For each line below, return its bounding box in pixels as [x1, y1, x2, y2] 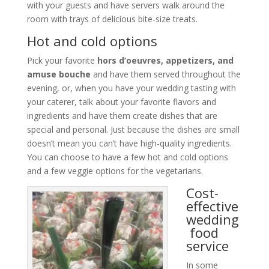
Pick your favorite [26, 54, 97, 66]
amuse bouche [26, 68, 91, 80]
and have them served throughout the [90, 68, 241, 80]
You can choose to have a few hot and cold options [26, 151, 228, 163]
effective [186, 196, 238, 215]
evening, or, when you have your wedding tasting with [26, 82, 236, 94]
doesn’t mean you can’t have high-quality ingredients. [26, 137, 232, 149]
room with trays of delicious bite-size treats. [26, 13, 198, 25]
